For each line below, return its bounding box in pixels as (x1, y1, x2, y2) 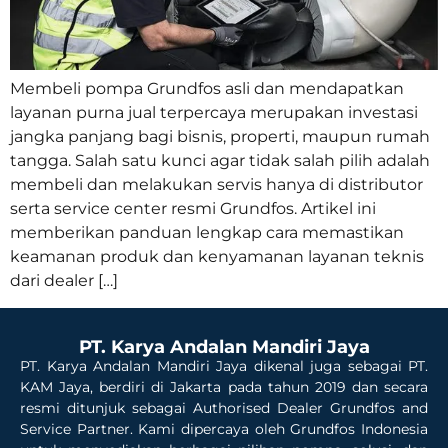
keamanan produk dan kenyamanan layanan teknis (10, 247, 424, 267)
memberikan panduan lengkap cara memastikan (10, 223, 404, 243)
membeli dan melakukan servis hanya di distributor (10, 175, 423, 195)
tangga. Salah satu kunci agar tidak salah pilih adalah (10, 151, 430, 171)
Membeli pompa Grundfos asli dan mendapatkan (10, 79, 404, 99)
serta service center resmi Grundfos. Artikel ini (10, 199, 376, 219)
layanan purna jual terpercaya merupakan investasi (10, 103, 418, 123)
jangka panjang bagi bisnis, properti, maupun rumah (10, 127, 430, 147)
